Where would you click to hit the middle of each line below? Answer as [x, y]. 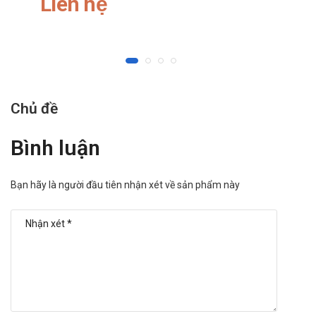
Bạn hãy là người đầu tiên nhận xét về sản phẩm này [125, 185]
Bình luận [55, 148]
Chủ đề [34, 109]
